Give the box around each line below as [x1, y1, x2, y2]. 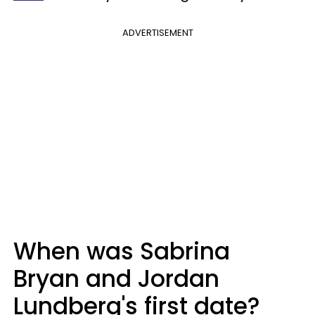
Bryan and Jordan [13, 262, 219, 295]
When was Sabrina [13, 235, 230, 268]
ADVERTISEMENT [122, 26, 193, 39]
